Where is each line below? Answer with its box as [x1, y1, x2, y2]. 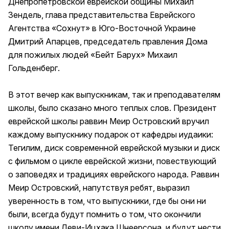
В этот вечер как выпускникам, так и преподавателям [8, 89, 220, 100]
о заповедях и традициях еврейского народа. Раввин [8, 169, 219, 179]
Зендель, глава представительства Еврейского [8, 9, 195, 20]
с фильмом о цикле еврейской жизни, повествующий [8, 155, 216, 166]
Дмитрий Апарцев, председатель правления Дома [8, 36, 208, 47]
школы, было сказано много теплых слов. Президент [8, 102, 217, 113]
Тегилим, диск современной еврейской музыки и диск [8, 142, 220, 153]
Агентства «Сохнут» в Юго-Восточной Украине [8, 22, 196, 33]
